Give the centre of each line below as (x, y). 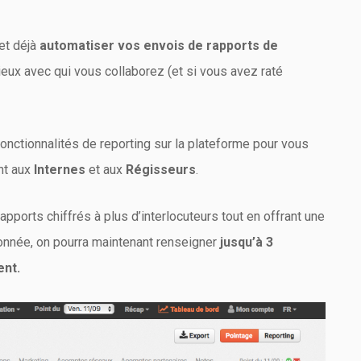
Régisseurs (161, 170)
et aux (106, 170)
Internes (58, 170)
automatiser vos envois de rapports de (159, 46)
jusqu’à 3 (247, 242)
